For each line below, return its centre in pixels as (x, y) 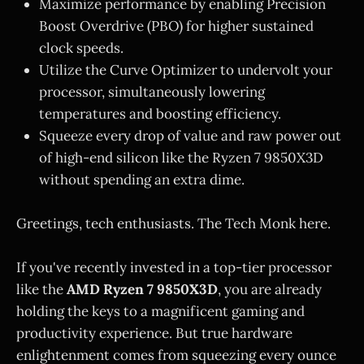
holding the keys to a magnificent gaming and (160, 312)
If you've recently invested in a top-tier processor (174, 268)
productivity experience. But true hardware (154, 334)
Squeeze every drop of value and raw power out (190, 136)
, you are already (270, 290)
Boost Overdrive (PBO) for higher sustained (176, 26)
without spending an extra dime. (142, 180)
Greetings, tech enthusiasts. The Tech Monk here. (173, 224)
